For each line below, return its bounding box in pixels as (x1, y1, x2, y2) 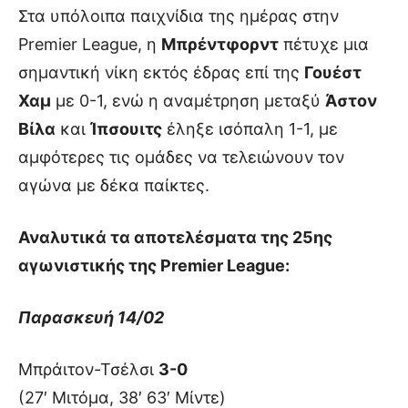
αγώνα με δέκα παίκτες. (18, 175, 209, 195)
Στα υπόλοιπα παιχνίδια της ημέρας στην (18, 5, 339, 25)
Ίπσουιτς (90, 118, 162, 138)
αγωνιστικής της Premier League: (18, 255, 290, 275)
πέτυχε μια (279, 34, 369, 54)
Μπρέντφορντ (161, 34, 279, 54)
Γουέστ (304, 62, 362, 82)
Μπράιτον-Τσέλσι (18, 359, 158, 379)
